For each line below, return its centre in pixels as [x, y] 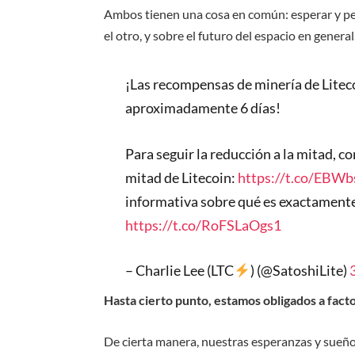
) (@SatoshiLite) [300, 271]
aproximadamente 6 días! [203, 108]
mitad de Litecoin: [182, 177]
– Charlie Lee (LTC [180, 271]
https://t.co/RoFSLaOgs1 [204, 225]
